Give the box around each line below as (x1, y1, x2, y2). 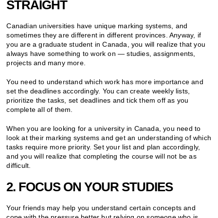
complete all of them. (6, 105, 73, 113)
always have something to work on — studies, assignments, (6, 49, 196, 57)
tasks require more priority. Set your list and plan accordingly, (6, 143, 200, 151)
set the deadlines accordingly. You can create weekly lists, (6, 87, 190, 95)
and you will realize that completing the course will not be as (6, 152, 197, 160)
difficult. (6, 161, 31, 169)
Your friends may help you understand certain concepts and (6, 203, 196, 212)
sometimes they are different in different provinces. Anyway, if (6, 31, 201, 39)
